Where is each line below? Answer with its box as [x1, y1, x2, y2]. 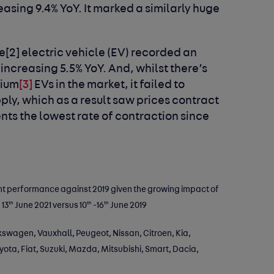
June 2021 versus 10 [13, 201, 87, 210]
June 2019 [109, 201, 147, 210]
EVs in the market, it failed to [32, 79, 185, 91]
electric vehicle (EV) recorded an [20, 47, 198, 59]
